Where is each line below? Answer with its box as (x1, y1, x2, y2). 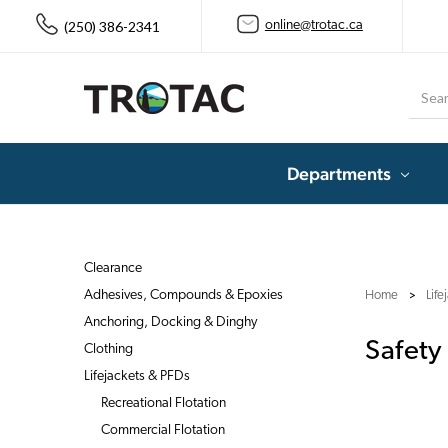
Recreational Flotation (100, 395, 226, 411)
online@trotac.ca (264, 18, 363, 34)
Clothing (84, 341, 133, 357)
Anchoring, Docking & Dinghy (84, 314, 257, 330)
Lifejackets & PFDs (84, 368, 190, 384)
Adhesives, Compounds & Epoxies (84, 287, 283, 303)
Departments (287, 162, 391, 184)
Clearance (84, 260, 142, 276)
